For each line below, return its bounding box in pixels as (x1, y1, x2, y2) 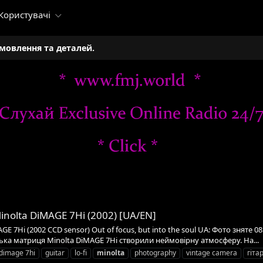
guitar (45, 247, 65, 258)
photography (134, 247, 176, 258)
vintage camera (186, 247, 237, 258)
